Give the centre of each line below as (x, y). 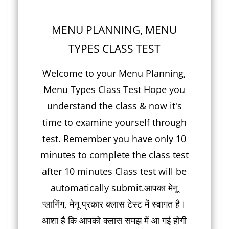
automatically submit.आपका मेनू (114, 188)
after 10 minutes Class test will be (114, 171)
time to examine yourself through (114, 122)
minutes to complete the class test (114, 155)
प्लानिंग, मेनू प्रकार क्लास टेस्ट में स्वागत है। (114, 204)
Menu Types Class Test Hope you (114, 90)
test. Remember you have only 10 (114, 139)
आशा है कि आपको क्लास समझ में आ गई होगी (114, 221)
